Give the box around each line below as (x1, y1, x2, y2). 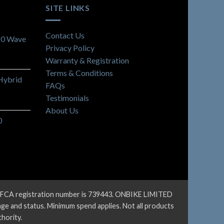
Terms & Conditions (45, 67, 113, 77)
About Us (45, 105, 78, 115)
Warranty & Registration (45, 55, 129, 65)
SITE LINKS (45, 2, 90, 12)
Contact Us (45, 30, 84, 40)
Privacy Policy (45, 42, 94, 52)
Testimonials (45, 92, 89, 102)
